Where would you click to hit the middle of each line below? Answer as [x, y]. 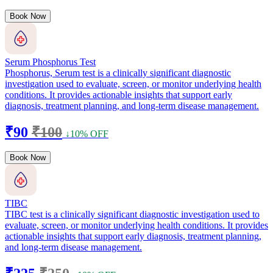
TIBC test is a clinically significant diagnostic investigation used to [132, 214]
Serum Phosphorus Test [50, 62]
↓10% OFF [87, 133]
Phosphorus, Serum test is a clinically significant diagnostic [118, 73]
